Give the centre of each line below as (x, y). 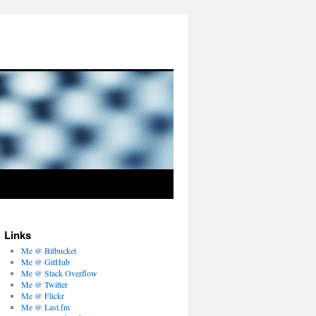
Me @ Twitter (44, 284)
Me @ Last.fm (45, 307)
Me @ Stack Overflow (59, 273)
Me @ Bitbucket (49, 250)
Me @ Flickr (43, 296)
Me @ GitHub (45, 262)
